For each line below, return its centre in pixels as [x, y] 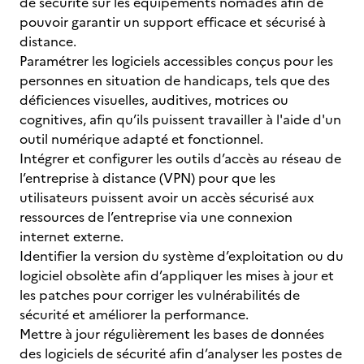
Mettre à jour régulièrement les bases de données [172, 334]
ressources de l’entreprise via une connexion [156, 217]
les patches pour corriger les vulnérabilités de [160, 295]
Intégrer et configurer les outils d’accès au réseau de [180, 158]
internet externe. [71, 236]
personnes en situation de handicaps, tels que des [175, 80]
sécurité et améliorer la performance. [134, 314]
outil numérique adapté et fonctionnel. [141, 139]
